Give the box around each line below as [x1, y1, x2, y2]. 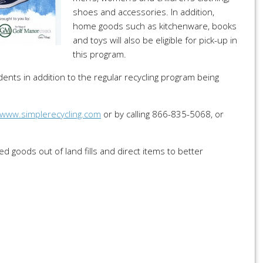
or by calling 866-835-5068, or [101, 108, 224, 120]
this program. [73, 48, 126, 60]
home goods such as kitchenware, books [73, 20, 237, 32]
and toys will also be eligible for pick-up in [73, 34, 237, 46]
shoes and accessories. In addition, [73, 6, 214, 18]
